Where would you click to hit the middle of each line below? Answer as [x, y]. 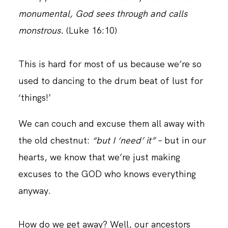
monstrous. [42, 31]
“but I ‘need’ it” [123, 140]
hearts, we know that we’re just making [99, 157]
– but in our [180, 140]
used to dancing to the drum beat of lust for [110, 81]
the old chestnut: [55, 140]
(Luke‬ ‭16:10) [91, 31]
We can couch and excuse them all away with [111, 123]
